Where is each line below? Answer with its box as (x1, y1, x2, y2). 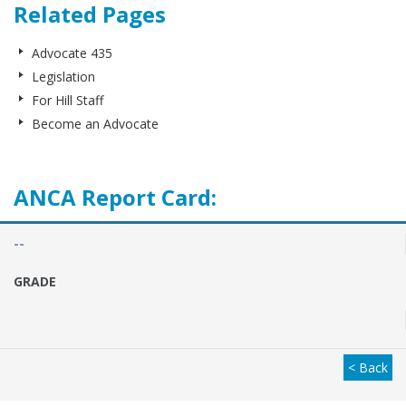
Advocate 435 (32, 44, 112, 62)
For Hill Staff (32, 92, 103, 109)
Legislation (32, 68, 95, 85)
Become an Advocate (32, 115, 159, 132)
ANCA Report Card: (14, 182, 217, 212)
